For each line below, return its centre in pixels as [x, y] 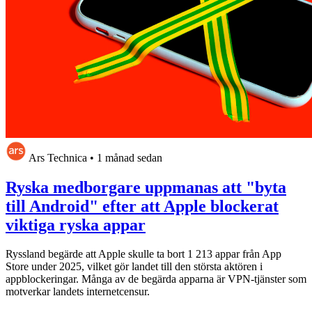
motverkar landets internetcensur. [78, 292]
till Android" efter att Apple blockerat [142, 206]
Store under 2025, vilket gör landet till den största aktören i [134, 267]
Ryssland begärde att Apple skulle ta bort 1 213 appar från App [143, 254]
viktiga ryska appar [76, 225]
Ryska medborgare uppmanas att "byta [146, 187]
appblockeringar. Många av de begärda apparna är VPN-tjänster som [156, 279]
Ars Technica [58, 157]
